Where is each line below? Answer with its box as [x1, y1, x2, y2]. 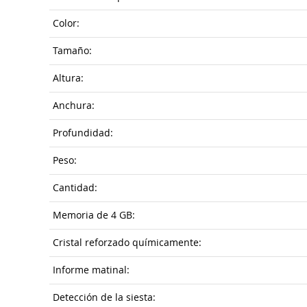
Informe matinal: [53, 264, 130, 276]
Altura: [53, 72, 84, 84]
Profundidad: [53, 127, 113, 139]
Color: [53, 17, 79, 29]
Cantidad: [53, 182, 97, 194]
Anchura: [53, 99, 95, 112]
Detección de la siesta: [53, 291, 156, 304]
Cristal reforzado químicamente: [53, 236, 201, 249]
